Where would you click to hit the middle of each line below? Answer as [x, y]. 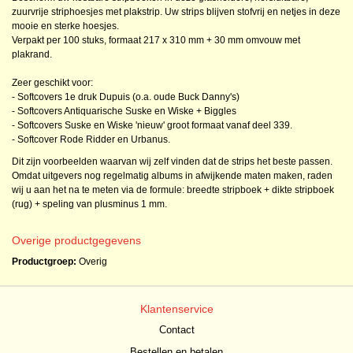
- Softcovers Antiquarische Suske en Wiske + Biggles [124, 111]
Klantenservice [176, 309]
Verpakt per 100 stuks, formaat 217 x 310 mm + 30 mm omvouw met [156, 40]
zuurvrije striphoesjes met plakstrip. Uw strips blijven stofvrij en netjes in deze [176, 12]
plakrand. [32, 54]
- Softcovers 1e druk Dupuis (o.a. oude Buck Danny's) [126, 97]
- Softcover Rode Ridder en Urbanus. [91, 139]
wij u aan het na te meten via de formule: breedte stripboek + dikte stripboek [173, 190]
